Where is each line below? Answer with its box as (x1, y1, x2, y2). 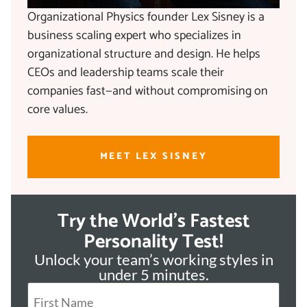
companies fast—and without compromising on (27, 81, 268, 102)
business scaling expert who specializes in (27, 25, 241, 47)
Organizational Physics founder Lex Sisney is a (27, 7, 265, 28)
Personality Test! (84, 226, 223, 258)
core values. (27, 99, 88, 121)
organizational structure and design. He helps (27, 44, 260, 65)
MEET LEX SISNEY (99, 149, 208, 165)
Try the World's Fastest (57, 206, 250, 238)
